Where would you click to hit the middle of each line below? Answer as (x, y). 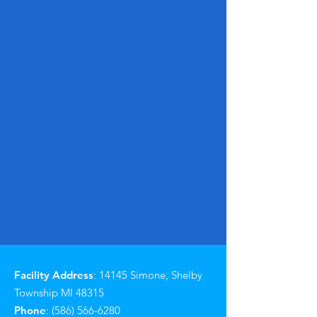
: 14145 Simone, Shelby (148, 275)
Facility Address (54, 275)
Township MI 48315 (59, 293)
